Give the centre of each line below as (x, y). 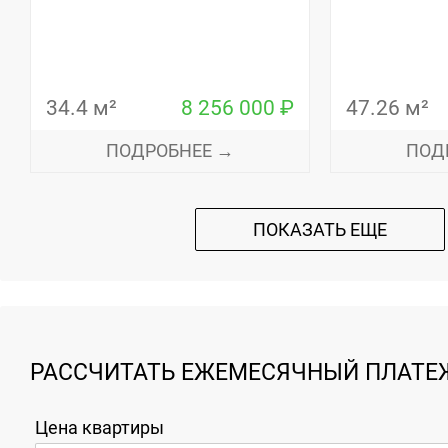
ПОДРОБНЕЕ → (170, 150)
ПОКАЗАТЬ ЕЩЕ (320, 229)
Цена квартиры (99, 427)
